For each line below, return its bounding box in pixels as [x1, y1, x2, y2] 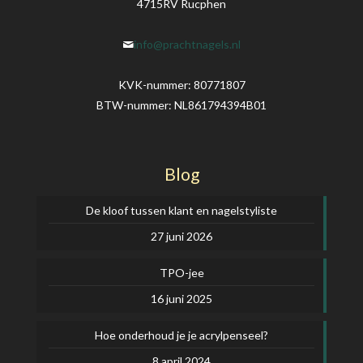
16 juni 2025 [151, 292, 212, 306]
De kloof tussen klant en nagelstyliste [86, 203, 277, 218]
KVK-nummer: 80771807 [117, 78, 246, 92]
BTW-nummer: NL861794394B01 [96, 98, 267, 113]
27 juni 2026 [151, 229, 212, 244]
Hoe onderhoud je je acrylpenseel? [95, 328, 268, 343]
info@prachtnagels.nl [134, 37, 241, 52]
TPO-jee [159, 266, 204, 280]
